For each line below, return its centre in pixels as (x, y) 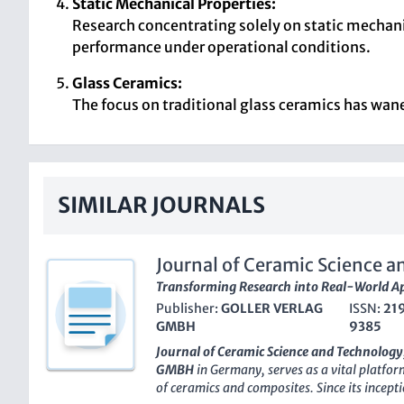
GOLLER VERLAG (272, 308)
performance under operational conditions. (221, 47)
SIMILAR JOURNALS (161, 205)
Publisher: (188, 308)
